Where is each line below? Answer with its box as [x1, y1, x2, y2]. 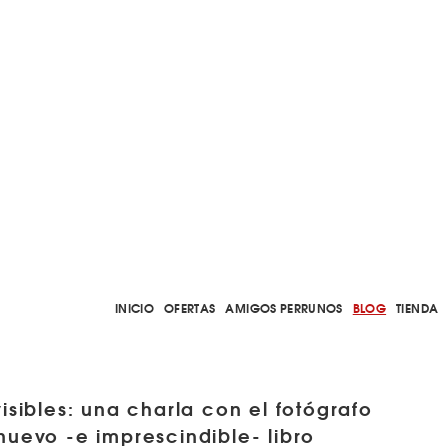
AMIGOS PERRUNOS [225, 298, 343, 317]
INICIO [114, 298, 154, 317]
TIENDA [396, 298, 439, 317]
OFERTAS [164, 298, 216, 317]
